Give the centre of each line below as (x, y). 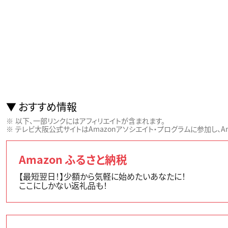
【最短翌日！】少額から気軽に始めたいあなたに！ (102, 176)
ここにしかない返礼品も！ (63, 186)
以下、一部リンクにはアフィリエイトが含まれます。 (90, 121)
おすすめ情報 (48, 107)
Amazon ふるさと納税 (73, 159)
